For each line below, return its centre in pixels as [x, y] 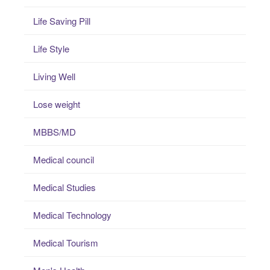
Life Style [51, 49]
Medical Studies [64, 187]
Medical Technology [72, 215]
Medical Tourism [66, 243]
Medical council [64, 160]
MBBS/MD [55, 132]
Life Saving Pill [62, 21]
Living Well [54, 77]
